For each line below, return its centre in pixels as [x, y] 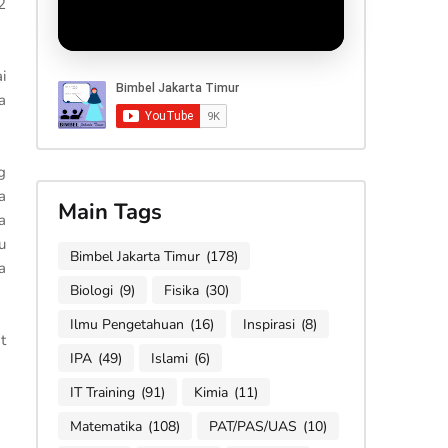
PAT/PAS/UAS [252, 426]
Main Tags [109, 211]
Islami [169, 358]
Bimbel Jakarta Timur [134, 256]
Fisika [181, 290]
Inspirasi [268, 324]
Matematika [105, 426]
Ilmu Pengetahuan [126, 324]
